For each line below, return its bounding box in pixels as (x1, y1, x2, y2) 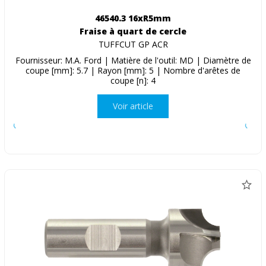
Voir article (113, 100, 153, 112)
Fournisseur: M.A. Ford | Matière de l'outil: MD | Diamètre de (15, 54, 251, 66)
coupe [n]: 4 (110, 74, 156, 86)
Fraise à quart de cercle (80, 25, 186, 37)
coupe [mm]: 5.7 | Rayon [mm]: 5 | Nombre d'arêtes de (26, 64, 240, 76)
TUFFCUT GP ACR (98, 38, 168, 50)
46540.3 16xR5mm (95, 12, 171, 24)
